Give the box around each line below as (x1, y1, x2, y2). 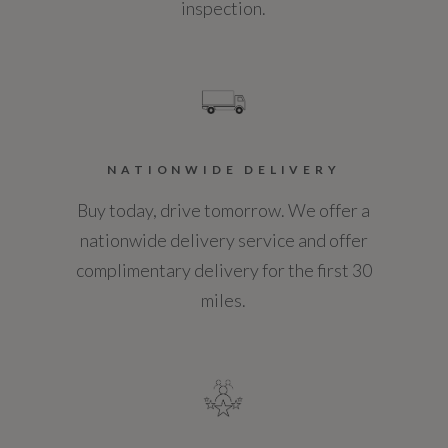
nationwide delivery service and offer (79, 228, 368, 251)
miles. (201, 288, 247, 311)
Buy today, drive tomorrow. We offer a (77, 198, 371, 221)
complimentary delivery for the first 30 (75, 258, 372, 281)
